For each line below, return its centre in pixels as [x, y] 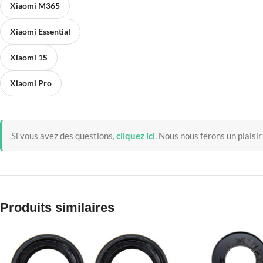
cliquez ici [136, 135]
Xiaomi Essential [40, 31]
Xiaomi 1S [29, 57]
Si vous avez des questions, [63, 135]
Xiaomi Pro [31, 83]
